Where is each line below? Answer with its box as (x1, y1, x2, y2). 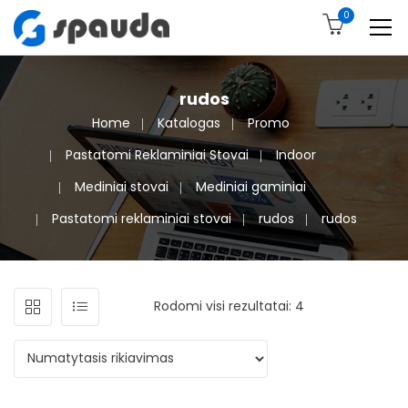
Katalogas (157, 113, 220, 132)
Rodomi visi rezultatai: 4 (154, 296, 304, 315)
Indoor (275, 145, 316, 164)
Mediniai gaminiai (196, 177, 306, 196)
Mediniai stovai (75, 177, 168, 196)
